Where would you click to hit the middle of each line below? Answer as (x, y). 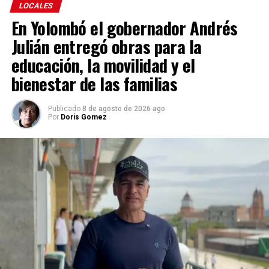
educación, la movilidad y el (103, 65)
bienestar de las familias (94, 83)
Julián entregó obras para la (106, 46)
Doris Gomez (83, 117)
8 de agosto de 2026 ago (123, 108)
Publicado (64, 108)
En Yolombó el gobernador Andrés (124, 27)
